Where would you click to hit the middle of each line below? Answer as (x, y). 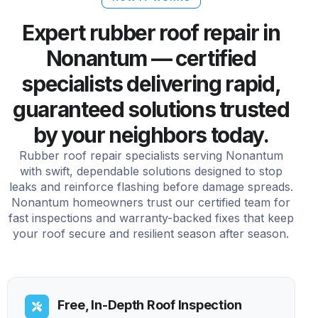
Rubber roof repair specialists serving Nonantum (151, 155)
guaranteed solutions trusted (151, 109)
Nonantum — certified (151, 58)
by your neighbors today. (151, 135)
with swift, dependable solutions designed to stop (151, 171)
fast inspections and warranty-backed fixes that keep (151, 218)
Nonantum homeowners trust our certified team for (151, 202)
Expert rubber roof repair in (151, 32)
